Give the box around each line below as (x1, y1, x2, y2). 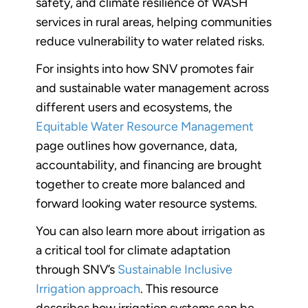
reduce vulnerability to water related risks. (36, 33, 265, 49)
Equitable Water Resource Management (36, 118, 254, 134)
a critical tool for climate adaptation (36, 242, 230, 258)
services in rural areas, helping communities (36, 14, 272, 30)
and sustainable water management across (36, 80, 269, 96)
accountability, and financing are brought (36, 157, 262, 173)
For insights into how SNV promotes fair (36, 60, 254, 76)
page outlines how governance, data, (36, 137, 237, 153)
